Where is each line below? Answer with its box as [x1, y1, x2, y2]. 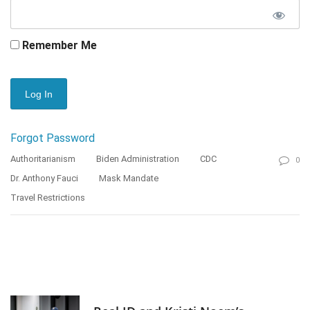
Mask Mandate [99, 173, 158, 184]
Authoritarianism [10, 154, 75, 165]
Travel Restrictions [10, 192, 85, 203]
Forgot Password [10, 131, 95, 145]
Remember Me [19, 39, 97, 53]
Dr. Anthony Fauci [10, 173, 78, 184]
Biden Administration [96, 154, 179, 165]
